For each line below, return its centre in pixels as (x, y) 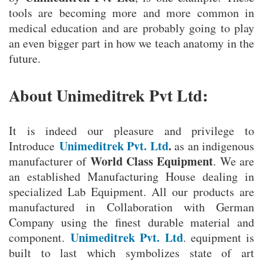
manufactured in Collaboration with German (131, 207)
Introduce (34, 146)
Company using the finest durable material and (131, 222)
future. (25, 59)
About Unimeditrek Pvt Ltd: (108, 96)
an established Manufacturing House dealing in (131, 177)
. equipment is (219, 238)
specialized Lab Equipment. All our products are (131, 192)
